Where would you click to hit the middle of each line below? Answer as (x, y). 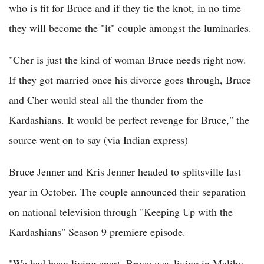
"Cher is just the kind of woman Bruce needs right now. (128, 60)
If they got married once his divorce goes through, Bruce (130, 80)
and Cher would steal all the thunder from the (106, 100)
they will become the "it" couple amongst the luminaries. (130, 28)
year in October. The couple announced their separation (127, 192)
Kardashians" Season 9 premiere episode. (97, 232)
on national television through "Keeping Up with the (121, 212)
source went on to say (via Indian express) (98, 140)
